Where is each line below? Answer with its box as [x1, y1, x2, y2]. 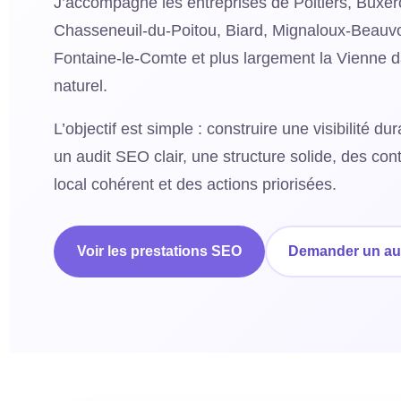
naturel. [54, 77, 108, 95]
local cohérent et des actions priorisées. [54, 175, 337, 193]
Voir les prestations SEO [77, 243, 243, 259]
